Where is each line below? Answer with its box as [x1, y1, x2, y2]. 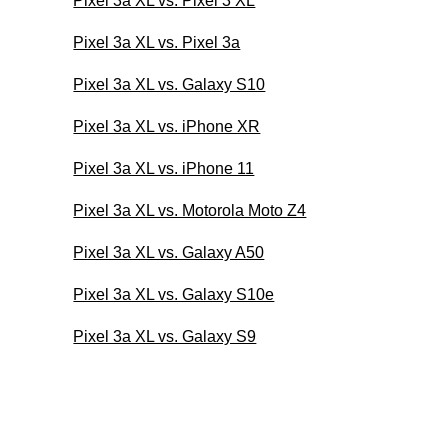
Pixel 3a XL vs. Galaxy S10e [73, 285, 275, 303]
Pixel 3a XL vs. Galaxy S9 [73, 327, 257, 345]
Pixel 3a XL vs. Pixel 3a [73, 33, 241, 51]
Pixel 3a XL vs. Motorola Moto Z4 [73, 201, 307, 219]
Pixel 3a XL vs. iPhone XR [73, 117, 261, 135]
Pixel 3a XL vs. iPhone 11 [73, 159, 255, 177]
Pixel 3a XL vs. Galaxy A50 [73, 243, 265, 261]
